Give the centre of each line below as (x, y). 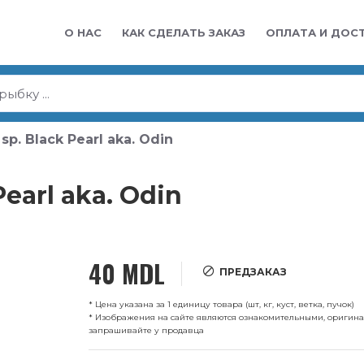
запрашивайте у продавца (146, 330)
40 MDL (127, 273)
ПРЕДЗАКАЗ (253, 271)
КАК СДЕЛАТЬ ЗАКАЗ (184, 32)
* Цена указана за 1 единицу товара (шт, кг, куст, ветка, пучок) (221, 304)
